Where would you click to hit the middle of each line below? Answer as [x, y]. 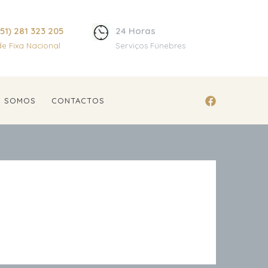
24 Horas [136, 31]
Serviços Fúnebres [151, 45]
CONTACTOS [78, 100]
